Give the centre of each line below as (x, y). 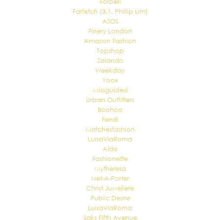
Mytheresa (110, 169)
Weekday (110, 70)
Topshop (110, 51)
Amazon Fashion (110, 41)
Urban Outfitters (110, 100)
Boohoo (110, 110)
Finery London (110, 31)
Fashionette (110, 159)
